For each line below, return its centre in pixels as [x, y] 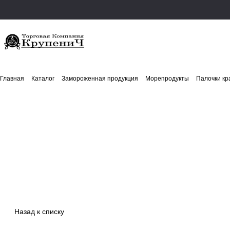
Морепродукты [167, 79]
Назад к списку [39, 212]
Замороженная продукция [100, 79]
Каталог [43, 79]
